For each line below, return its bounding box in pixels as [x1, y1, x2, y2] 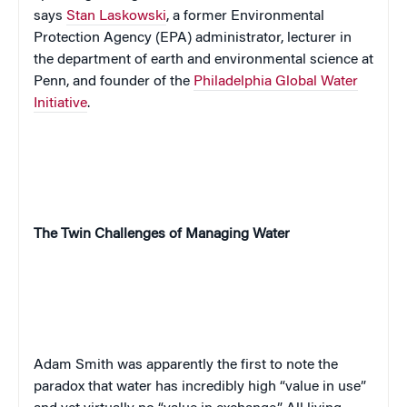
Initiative [34, 96, 87, 112]
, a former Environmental [166, 9, 324, 25]
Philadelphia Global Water [194, 74, 358, 90]
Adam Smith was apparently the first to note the [34, 358, 338, 373]
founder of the [100, 74, 194, 90]
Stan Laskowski [66, 9, 166, 25]
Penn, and [34, 74, 100, 90]
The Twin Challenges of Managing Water [34, 227, 290, 243]
